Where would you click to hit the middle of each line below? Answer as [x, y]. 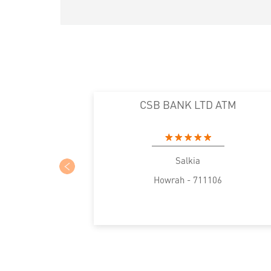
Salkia [188, 160]
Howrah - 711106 [188, 179]
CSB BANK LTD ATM [188, 104]
